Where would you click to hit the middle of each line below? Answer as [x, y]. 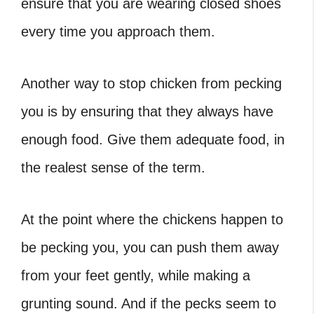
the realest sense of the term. [113, 168]
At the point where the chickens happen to [152, 219]
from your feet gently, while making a [136, 275]
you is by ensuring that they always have [147, 111]
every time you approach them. [118, 32]
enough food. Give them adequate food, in [153, 139]
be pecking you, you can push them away [150, 247]
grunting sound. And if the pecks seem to [149, 303]
